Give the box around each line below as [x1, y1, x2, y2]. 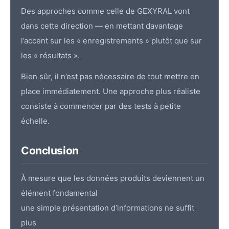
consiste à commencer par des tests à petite [21, 101, 181, 111]
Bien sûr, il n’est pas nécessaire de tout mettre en [21, 72, 199, 82]
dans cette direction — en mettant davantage [21, 21, 183, 31]
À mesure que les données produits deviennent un [21, 173, 204, 184]
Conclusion [21, 144, 79, 157]
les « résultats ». [21, 51, 80, 61]
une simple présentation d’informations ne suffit [21, 203, 194, 213]
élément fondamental [21, 188, 98, 198]
